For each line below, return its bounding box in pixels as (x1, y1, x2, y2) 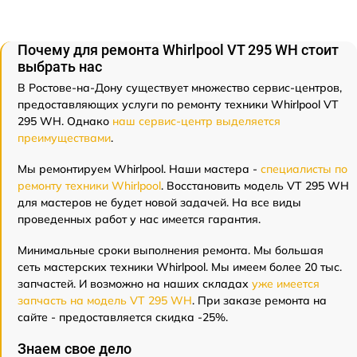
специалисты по (261, 162, 347, 177)
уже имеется (252, 277, 320, 292)
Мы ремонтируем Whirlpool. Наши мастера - (18, 162, 261, 177)
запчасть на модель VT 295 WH (18, 293, 192, 308)
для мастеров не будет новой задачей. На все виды (18, 195, 301, 210)
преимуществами (18, 131, 111, 146)
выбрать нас (18, 58, 102, 76)
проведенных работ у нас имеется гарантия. (18, 212, 261, 227)
